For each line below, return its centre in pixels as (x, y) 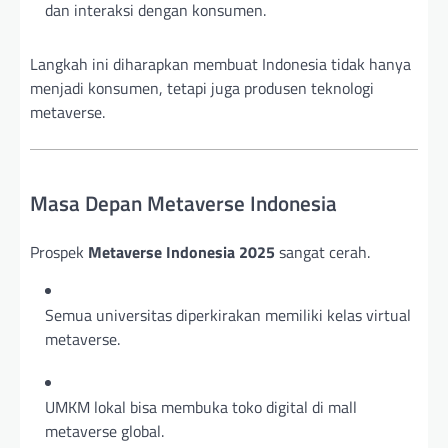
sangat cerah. (322, 252)
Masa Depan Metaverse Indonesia (183, 203)
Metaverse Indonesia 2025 (181, 252)
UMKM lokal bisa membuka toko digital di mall (201, 407)
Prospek (59, 252)
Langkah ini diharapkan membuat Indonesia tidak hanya (220, 64)
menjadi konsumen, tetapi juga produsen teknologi (202, 88)
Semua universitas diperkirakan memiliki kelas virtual (228, 315)
